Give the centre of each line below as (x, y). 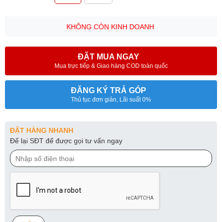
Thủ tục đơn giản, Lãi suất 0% (111, 100)
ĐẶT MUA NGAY (109, 57)
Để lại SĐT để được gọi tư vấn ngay (66, 141)
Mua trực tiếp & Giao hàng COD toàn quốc (111, 66)
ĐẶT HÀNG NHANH (42, 130)
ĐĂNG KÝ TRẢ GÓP (109, 90)
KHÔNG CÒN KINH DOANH (111, 27)
